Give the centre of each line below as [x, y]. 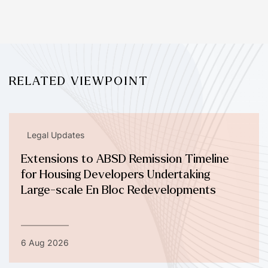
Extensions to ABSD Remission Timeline [125, 159]
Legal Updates [56, 135]
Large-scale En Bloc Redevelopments [118, 190]
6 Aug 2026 [45, 242]
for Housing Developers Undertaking [115, 174]
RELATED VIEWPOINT [79, 81]
